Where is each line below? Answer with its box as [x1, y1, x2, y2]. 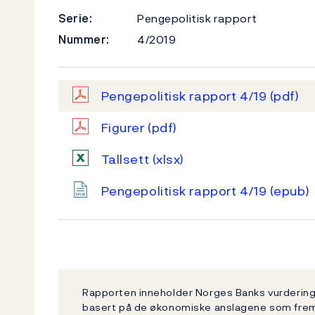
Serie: [58, 10, 93, 27]
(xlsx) [152, 150, 185, 169]
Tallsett [101, 150, 153, 169]
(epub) [269, 181, 310, 200]
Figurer [101, 118, 148, 137]
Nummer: [58, 31, 110, 48]
